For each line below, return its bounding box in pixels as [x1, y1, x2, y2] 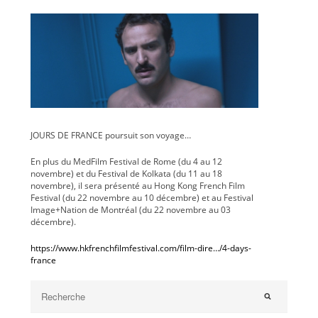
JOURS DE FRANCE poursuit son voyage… [30, 128, 191, 141]
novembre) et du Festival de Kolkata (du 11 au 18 [30, 167, 222, 180]
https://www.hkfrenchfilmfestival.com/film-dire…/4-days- [30, 241, 251, 254]
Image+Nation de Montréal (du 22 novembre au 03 [30, 203, 231, 216]
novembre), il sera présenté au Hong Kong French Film [30, 179, 245, 192]
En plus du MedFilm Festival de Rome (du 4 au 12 [30, 155, 222, 168]
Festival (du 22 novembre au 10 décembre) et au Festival [30, 191, 253, 204]
